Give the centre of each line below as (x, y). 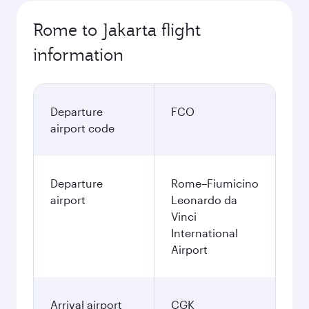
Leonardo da (204, 200)
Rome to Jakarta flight (117, 30)
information (78, 54)
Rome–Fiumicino (215, 183)
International (205, 233)
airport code (82, 128)
